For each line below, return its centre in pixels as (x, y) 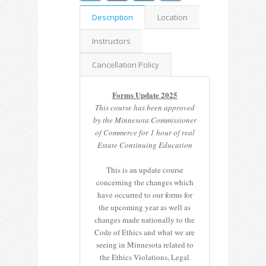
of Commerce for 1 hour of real (145, 133)
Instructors (111, 41)
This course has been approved (145, 108)
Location (172, 18)
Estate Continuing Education (145, 145)
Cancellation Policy (126, 65)
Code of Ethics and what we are (145, 232)
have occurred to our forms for (145, 195)
